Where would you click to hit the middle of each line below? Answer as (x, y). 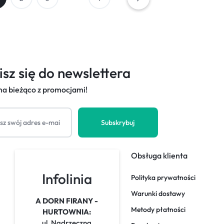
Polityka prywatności (163, 177)
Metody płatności (158, 209)
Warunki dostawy (158, 193)
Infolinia (67, 179)
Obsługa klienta (159, 155)
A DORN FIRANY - (67, 201)
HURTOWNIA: (67, 212)
